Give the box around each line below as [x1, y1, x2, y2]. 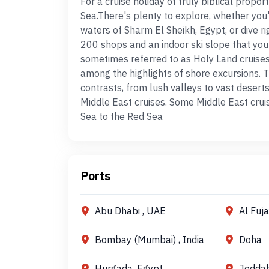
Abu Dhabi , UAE [95, 205, 166, 217]
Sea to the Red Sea [80, 110, 163, 122]
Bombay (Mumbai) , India [95, 234, 204, 246]
